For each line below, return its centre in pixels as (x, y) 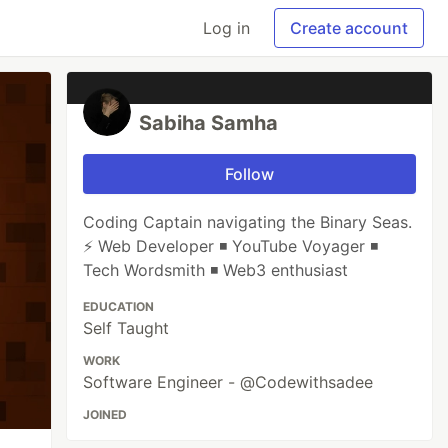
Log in (226, 28)
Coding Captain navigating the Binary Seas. (248, 222)
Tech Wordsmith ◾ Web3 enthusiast (216, 270)
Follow (250, 174)
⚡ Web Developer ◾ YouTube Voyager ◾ (231, 246)
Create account (349, 28)
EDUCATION (119, 306)
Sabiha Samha (209, 123)
